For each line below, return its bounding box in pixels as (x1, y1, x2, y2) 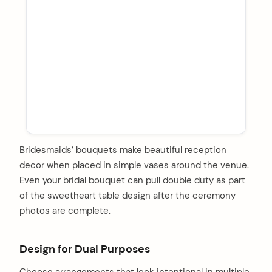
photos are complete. (19, 205, 110, 217)
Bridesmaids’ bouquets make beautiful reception (19, 144, 226, 157)
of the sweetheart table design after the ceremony (19, 189, 236, 202)
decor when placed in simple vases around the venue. (19, 159, 249, 172)
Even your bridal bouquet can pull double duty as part (19, 174, 245, 187)
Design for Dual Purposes (19, 242, 150, 256)
